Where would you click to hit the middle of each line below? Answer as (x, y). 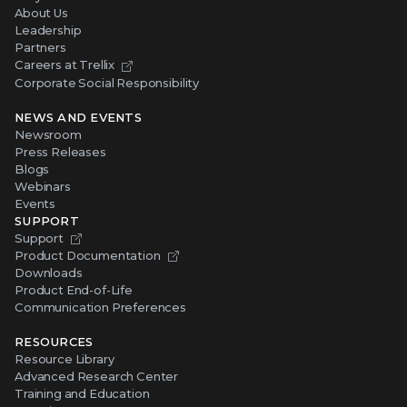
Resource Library (65, 358)
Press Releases (60, 151)
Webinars (43, 186)
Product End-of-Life (74, 289)
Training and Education (82, 393)
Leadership (48, 30)
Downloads (49, 272)
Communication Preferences (100, 307)
